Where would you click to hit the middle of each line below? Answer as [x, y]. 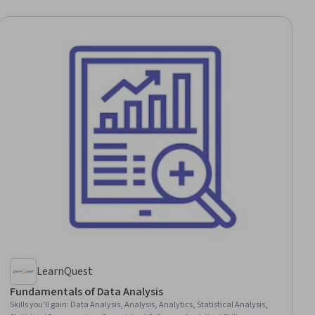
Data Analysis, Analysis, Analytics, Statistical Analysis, [169, 304]
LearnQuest [65, 271]
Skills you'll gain [39, 304]
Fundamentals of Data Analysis [86, 291]
